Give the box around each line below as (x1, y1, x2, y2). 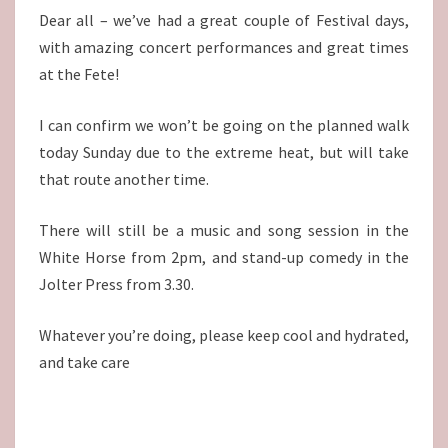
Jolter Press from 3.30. (39, 274, 194, 295)
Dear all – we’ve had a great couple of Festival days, (39, 10, 409, 31)
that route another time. (39, 169, 209, 190)
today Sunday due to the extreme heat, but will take (39, 142, 409, 163)
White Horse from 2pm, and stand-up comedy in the (39, 247, 409, 268)
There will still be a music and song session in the (39, 220, 409, 241)
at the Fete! (39, 64, 119, 85)
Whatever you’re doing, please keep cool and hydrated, (39, 325, 409, 346)
